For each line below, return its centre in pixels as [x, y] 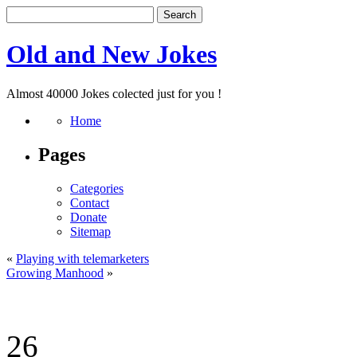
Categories [97, 188]
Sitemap [90, 231]
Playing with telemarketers [82, 258]
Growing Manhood [55, 273]
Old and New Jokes [112, 55]
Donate [88, 217]
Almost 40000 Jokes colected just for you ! [114, 93]
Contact [90, 202]
